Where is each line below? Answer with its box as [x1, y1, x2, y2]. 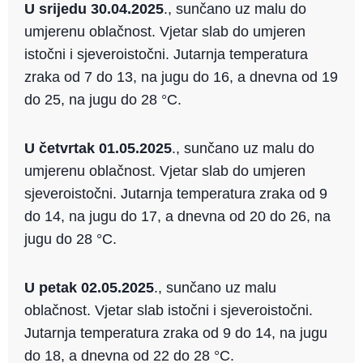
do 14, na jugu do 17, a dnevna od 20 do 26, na [24, 208, 331, 225]
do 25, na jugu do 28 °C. [24, 92, 181, 109]
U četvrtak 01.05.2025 [24, 140, 172, 157]
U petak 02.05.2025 [24, 280, 154, 297]
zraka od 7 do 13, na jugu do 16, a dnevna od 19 [24, 69, 338, 86]
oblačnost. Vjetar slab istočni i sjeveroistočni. [24, 302, 313, 319]
